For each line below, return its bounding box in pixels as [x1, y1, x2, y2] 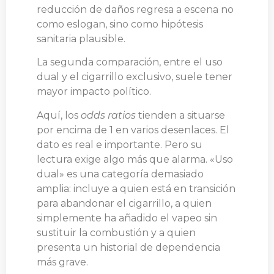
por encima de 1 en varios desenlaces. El [37, 124, 229, 136]
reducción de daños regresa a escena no [37, 3, 234, 15]
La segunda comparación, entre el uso [37, 56, 223, 68]
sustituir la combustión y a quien [37, 226, 196, 239]
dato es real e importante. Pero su [37, 138, 202, 150]
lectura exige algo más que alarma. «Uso [37, 153, 233, 165]
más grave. [37, 256, 88, 268]
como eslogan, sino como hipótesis [37, 18, 203, 30]
